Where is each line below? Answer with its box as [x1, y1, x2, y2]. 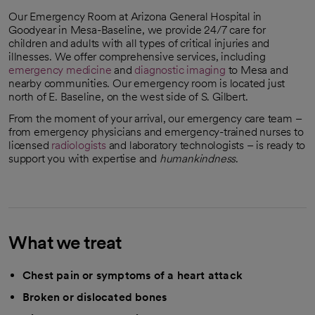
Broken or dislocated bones [22, 290, 167, 304]
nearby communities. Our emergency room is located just [8, 77, 285, 91]
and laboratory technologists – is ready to [105, 139, 306, 153]
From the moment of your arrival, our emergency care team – [8, 112, 302, 126]
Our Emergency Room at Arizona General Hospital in [8, 10, 262, 24]
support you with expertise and [8, 152, 160, 166]
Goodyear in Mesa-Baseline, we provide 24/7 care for [8, 23, 266, 37]
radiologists [51, 139, 106, 153]
